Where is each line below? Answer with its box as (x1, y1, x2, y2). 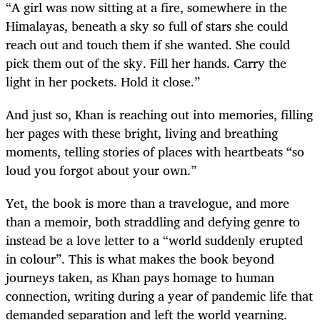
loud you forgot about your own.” (6, 159, 196, 181)
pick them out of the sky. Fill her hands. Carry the (6, 51, 286, 74)
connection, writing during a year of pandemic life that (6, 284, 313, 306)
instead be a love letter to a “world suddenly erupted (6, 229, 303, 251)
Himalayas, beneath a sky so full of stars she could (6, 14, 288, 36)
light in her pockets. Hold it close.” (6, 70, 200, 92)
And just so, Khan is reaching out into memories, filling (6, 103, 313, 125)
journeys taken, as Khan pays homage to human (6, 266, 274, 288)
